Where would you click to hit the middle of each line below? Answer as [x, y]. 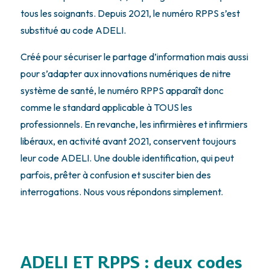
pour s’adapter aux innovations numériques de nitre [125, 74]
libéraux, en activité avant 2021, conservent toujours [128, 141]
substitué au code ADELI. [74, 30]
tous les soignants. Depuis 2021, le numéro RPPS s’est [130, 14]
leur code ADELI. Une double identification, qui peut [127, 158]
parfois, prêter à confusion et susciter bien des [115, 175]
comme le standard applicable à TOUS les [106, 108]
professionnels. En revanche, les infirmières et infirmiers [134, 124]
